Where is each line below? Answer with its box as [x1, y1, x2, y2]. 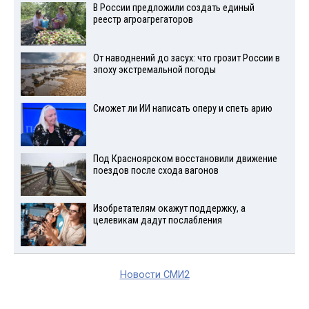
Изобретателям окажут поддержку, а [92, 203, 246, 215]
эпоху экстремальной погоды [92, 64, 216, 77]
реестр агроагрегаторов [92, 14, 193, 26]
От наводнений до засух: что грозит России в [92, 52, 280, 65]
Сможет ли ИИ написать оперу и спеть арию [92, 102, 272, 114]
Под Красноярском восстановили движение [92, 152, 277, 165]
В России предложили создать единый [92, 2, 255, 14]
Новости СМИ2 [119, 269, 190, 281]
